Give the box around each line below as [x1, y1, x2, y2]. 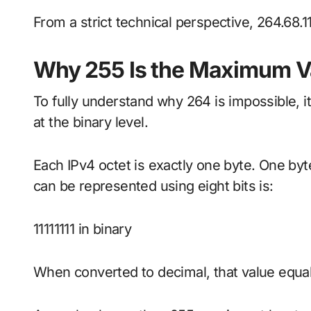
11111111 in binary [33, 221, 132, 238]
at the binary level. [33, 114, 148, 131]
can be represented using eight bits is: [33, 178, 274, 195]
